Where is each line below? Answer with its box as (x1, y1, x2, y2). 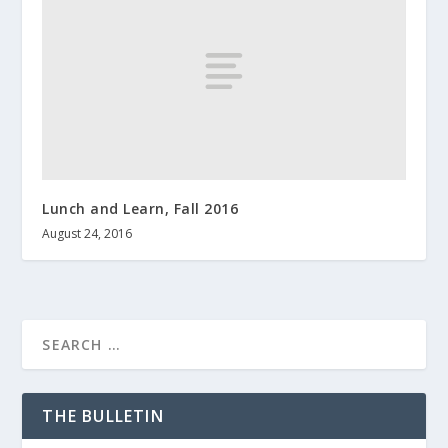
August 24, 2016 (42, 224, 133, 242)
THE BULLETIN (42, 404, 164, 427)
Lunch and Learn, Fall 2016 (42, 198, 239, 218)
